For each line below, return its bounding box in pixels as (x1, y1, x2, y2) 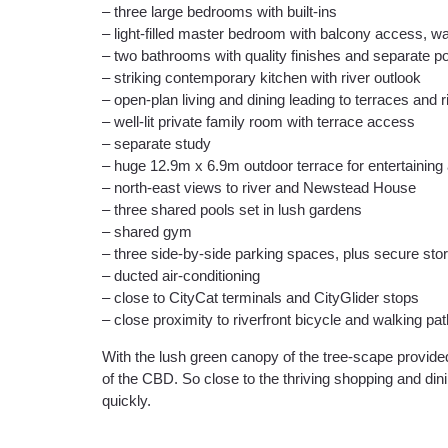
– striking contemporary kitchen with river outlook (102, 69, 421, 87)
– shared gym (102, 223, 192, 241)
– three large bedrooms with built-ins (102, 3, 337, 21)
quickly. (102, 391, 151, 409)
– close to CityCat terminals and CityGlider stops (102, 289, 419, 307)
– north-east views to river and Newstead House (102, 179, 416, 197)
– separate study (102, 135, 211, 153)
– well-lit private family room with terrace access (102, 113, 415, 131)
